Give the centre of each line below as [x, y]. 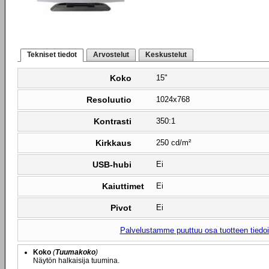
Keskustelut [166, 55]
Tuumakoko [75, 252]
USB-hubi [112, 165]
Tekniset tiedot [52, 55]
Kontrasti [113, 121]
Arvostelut [111, 55]
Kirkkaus [113, 143]
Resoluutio [109, 100]
